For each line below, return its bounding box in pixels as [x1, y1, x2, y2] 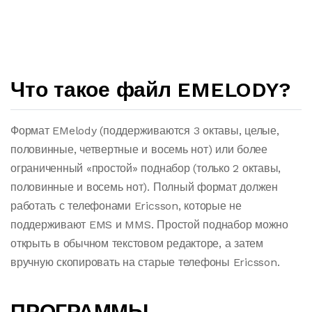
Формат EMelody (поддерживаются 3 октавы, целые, [10, 124, 279, 137]
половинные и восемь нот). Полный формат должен [10, 180, 278, 194]
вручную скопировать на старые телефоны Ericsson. [10, 256, 280, 269]
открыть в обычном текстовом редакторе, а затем [10, 237, 263, 250]
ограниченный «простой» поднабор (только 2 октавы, [10, 162, 281, 175]
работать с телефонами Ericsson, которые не [10, 199, 242, 212]
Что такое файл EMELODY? [10, 77, 290, 102]
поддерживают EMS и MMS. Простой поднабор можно [10, 218, 288, 231]
